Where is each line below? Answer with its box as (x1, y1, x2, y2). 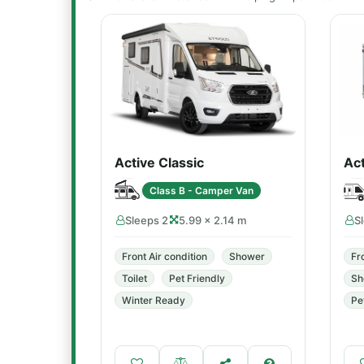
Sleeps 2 (125, 214, 168, 227)
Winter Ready (122, 294, 185, 306)
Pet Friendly (169, 272, 225, 284)
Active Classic (115, 154, 204, 171)
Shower (229, 250, 265, 262)
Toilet (122, 272, 147, 284)
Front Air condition (122, 250, 207, 262)
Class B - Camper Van (149, 184, 253, 197)
